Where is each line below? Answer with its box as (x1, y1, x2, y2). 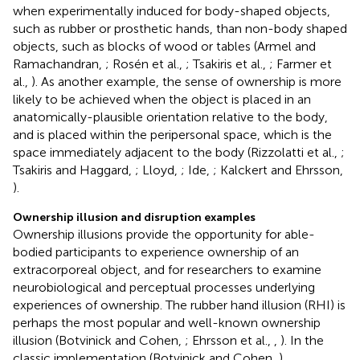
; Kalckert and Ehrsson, (213, 162, 343, 178)
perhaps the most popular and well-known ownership (13, 314, 321, 330)
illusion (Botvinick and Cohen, (13, 332, 185, 348)
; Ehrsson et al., (185, 332, 274, 348)
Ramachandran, (13, 55, 105, 72)
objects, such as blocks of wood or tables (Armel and (13, 38, 316, 54)
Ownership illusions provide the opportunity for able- (13, 226, 315, 242)
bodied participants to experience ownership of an (13, 243, 299, 260)
